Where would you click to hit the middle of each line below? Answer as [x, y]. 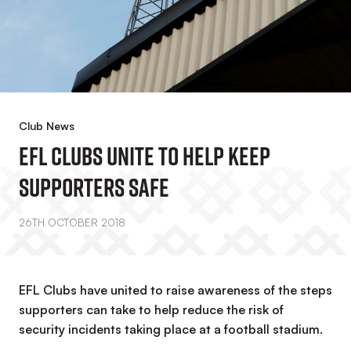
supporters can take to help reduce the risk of [151, 309]
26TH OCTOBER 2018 [72, 223]
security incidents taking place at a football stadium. [171, 329]
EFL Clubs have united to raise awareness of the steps [175, 290]
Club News [47, 126]
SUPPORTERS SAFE [94, 187]
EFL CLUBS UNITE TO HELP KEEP [145, 156]
